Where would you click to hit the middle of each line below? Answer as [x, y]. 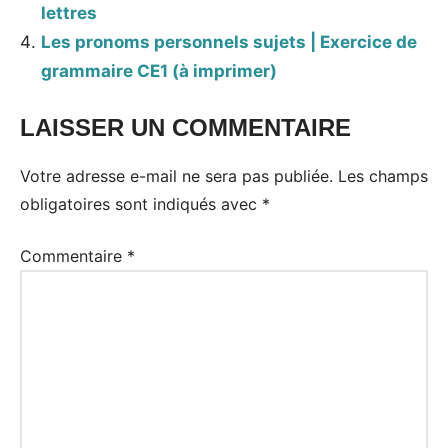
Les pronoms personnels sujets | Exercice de [229, 41]
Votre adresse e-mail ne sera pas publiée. [176, 176]
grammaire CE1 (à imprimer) [159, 70]
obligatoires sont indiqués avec [141, 204]
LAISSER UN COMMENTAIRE [185, 128]
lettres [69, 12]
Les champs [383, 176]
